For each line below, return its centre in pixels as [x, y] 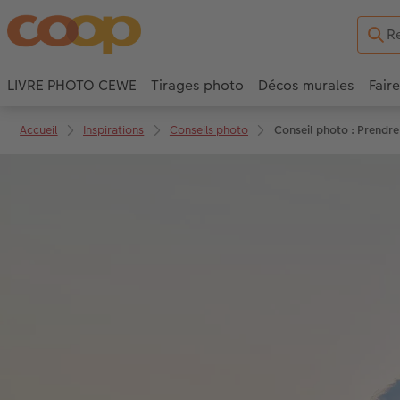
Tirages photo [197, 86]
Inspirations [114, 129]
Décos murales [306, 86]
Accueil [39, 129]
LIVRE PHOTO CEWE [72, 86]
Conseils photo [208, 129]
